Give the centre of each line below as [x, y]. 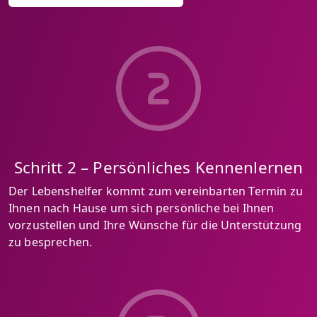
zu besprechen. [51, 242]
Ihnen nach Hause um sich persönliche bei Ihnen [142, 208]
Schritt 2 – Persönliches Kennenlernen [158, 167]
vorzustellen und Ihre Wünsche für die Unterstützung [155, 225]
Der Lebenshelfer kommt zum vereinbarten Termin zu [156, 191]
